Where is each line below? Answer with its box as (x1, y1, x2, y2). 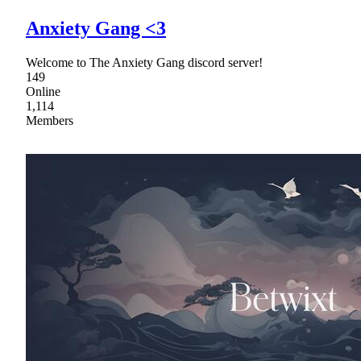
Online (26, 85, 60, 99)
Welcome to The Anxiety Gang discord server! (26, 56, 263, 70)
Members (26, 114, 73, 128)
